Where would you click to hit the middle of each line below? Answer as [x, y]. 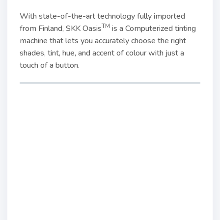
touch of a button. [50, 65]
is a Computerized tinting [153, 28]
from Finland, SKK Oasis [61, 28]
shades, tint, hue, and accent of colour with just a [102, 53]
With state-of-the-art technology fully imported [102, 16]
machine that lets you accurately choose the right [103, 41]
